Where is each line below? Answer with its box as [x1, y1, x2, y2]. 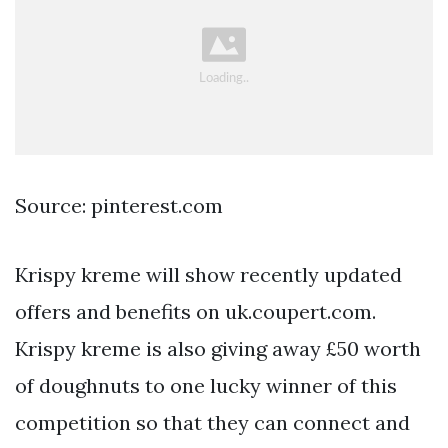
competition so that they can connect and [15, 409, 410, 435]
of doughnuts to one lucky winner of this [15, 372, 397, 398]
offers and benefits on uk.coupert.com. [15, 298, 376, 324]
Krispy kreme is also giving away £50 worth [15, 335, 421, 361]
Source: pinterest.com [15, 192, 223, 218]
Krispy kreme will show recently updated [15, 261, 402, 287]
